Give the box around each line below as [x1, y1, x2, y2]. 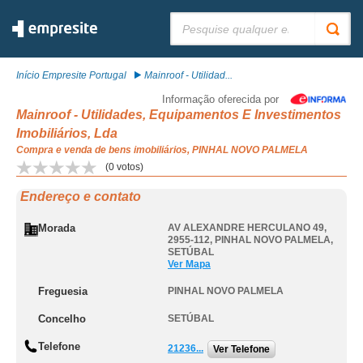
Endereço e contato [20, 190, 141, 203]
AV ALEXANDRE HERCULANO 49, [168, 222, 327, 233]
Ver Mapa [168, 258, 211, 270]
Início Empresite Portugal [16, 70, 126, 81]
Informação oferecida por [162, 93, 279, 105]
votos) [114, 161, 143, 173]
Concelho [38, 313, 86, 325]
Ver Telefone [213, 344, 270, 355]
